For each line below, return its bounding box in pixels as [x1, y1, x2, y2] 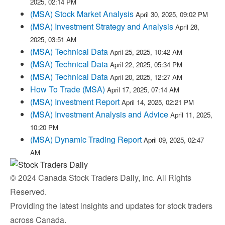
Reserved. [10, 186, 47, 197]
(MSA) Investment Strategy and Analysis [30, 21, 173, 32]
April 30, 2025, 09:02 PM [136, 10, 208, 19]
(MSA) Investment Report [30, 96, 120, 107]
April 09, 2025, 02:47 [144, 135, 204, 145]
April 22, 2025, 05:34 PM [110, 60, 182, 69]
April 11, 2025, [170, 110, 212, 120]
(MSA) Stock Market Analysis [30, 8, 134, 20]
